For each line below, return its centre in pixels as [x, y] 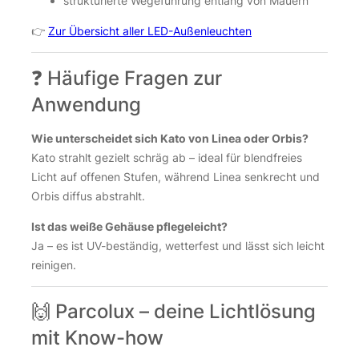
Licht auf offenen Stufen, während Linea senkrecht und [175, 176]
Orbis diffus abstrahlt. [88, 196]
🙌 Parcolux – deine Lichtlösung [173, 312]
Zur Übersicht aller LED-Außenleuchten [150, 31]
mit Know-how [97, 338]
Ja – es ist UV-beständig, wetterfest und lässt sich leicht [178, 245]
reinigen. [54, 264]
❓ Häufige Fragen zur [127, 78]
